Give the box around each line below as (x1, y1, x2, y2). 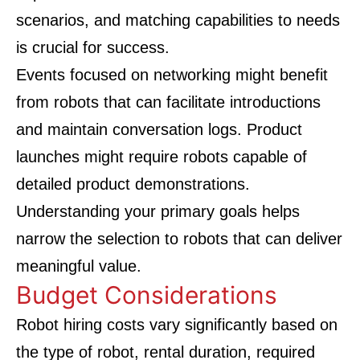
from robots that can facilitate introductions (16, 93, 321, 111)
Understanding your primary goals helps (16, 202, 300, 220)
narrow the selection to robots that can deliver (16, 230, 342, 247)
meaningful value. (16, 257, 141, 275)
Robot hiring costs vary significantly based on (16, 316, 337, 333)
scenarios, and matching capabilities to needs (16, 11, 340, 29)
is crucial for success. (16, 39, 170, 56)
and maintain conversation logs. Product (16, 121, 302, 138)
